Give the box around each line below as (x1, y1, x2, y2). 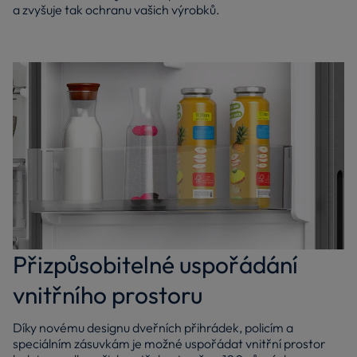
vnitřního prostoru (13, 279, 202, 310)
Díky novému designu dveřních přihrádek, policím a (13, 319, 293, 335)
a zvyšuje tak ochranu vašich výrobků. (13, 2, 220, 18)
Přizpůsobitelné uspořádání (13, 249, 298, 280)
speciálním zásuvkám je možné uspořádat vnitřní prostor (13, 335, 326, 351)
